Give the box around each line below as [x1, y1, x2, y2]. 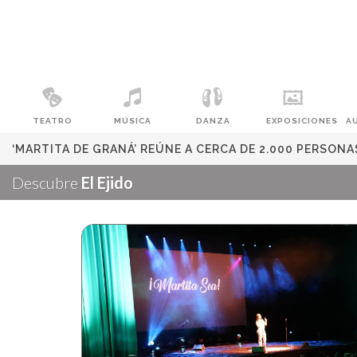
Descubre [12, 173, 81, 192]
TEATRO [33, 116, 73, 125]
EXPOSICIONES [265, 116, 338, 125]
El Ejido [81, 173, 133, 192]
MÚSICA [114, 116, 152, 125]
